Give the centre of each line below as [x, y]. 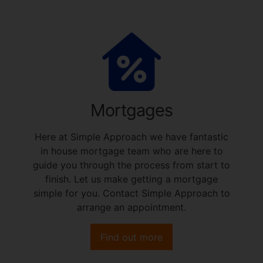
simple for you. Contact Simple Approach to [131, 193]
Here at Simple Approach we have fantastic [131, 136]
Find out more [131, 237]
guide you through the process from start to [131, 165]
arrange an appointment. [131, 207]
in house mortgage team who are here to [131, 151]
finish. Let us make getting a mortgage [131, 179]
